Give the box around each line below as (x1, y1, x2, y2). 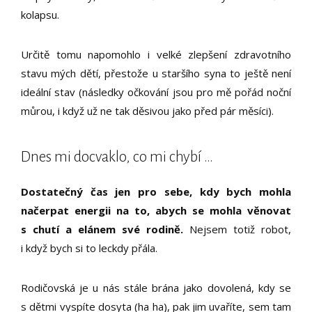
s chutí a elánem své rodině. (21, 221, 183, 236)
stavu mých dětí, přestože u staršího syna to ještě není (21, 65, 291, 80)
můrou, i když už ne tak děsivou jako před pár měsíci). (21, 103, 274, 118)
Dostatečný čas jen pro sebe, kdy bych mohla (21, 184, 291, 198)
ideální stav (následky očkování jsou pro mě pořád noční (21, 84, 291, 99)
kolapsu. (21, 7, 59, 22)
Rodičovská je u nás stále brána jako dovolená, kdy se (21, 280, 291, 295)
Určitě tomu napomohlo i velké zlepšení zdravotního (21, 47, 291, 61)
